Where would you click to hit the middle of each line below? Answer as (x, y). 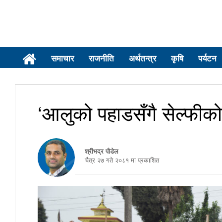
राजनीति (101, 58)
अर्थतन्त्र (142, 58)
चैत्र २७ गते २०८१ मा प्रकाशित (117, 160)
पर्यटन (207, 58)
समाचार (62, 58)
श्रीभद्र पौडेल (102, 151)
